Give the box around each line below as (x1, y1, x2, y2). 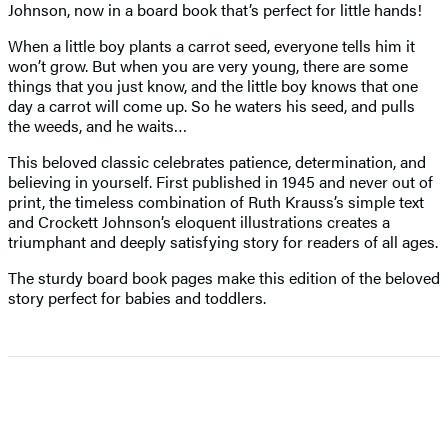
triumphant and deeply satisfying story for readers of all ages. (8, 229, 438, 253)
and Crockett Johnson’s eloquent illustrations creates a (8, 209, 390, 233)
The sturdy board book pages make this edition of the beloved (8, 265, 440, 289)
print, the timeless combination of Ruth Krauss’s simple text (8, 189, 424, 213)
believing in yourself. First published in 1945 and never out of (8, 169, 433, 193)
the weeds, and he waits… (8, 113, 187, 137)
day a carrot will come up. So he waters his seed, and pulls (8, 93, 415, 117)
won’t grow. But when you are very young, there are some (8, 53, 408, 77)
